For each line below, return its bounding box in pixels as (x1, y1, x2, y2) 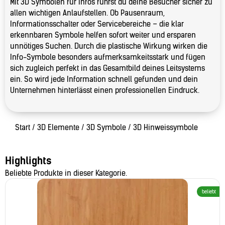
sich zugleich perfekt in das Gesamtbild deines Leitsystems (10, 64, 205, 73)
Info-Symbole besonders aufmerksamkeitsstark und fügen (10, 53, 205, 62)
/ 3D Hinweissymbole (126, 123, 198, 132)
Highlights (5, 155, 51, 167)
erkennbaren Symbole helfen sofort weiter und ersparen (10, 31, 196, 40)
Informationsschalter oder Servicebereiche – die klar (10, 20, 184, 29)
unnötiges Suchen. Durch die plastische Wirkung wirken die (10, 42, 207, 51)
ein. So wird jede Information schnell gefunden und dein (10, 75, 198, 84)
